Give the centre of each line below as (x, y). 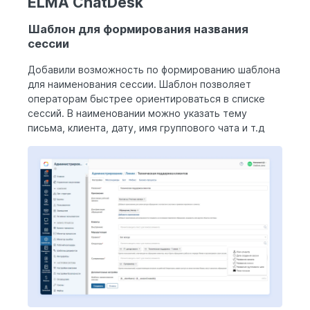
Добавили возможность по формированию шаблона (154, 70)
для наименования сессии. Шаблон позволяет (139, 84)
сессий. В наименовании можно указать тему (137, 113)
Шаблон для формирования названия (138, 29)
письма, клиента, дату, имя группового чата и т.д (147, 128)
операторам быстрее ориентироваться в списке (146, 99)
